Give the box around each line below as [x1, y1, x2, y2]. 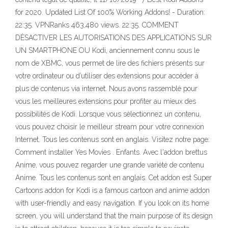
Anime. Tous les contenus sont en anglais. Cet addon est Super [15, 174, 212, 182]
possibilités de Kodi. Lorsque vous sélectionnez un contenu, [15, 110, 201, 118]
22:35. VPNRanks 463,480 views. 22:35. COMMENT [15, 21, 179, 29]
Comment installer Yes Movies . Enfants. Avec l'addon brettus [15, 148, 207, 156]
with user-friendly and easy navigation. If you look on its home [15, 199, 209, 207]
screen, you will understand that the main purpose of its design [15, 212, 213, 220]
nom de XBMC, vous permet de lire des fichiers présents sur [15, 59, 205, 67]
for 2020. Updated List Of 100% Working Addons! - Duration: [15, 8, 205, 16]
